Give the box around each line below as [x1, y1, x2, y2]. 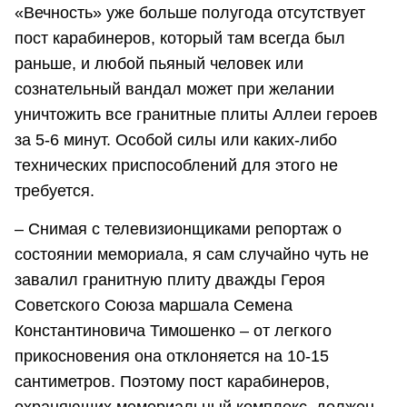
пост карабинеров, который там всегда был [15, 29, 345, 48]
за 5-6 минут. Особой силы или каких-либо [15, 131, 337, 150]
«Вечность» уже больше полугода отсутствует [15, 4, 365, 23]
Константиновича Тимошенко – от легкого [15, 321, 332, 340]
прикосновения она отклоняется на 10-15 [15, 346, 329, 365]
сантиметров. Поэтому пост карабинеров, [15, 372, 330, 391]
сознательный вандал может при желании [15, 80, 334, 99]
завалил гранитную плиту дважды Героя [15, 270, 325, 289]
